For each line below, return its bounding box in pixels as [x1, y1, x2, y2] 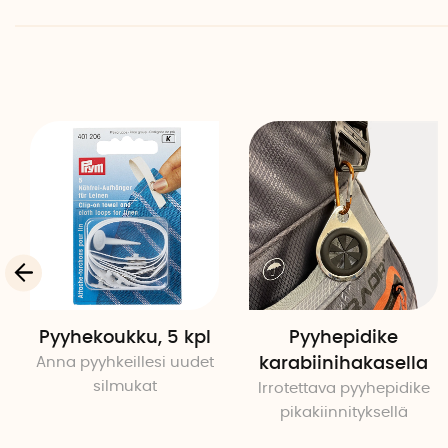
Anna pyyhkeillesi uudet [35, 355, 214, 371]
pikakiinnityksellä [279, 405, 408, 421]
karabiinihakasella [259, 355, 428, 374]
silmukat [92, 379, 157, 395]
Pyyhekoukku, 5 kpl [38, 329, 211, 348]
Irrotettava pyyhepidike [257, 381, 430, 397]
